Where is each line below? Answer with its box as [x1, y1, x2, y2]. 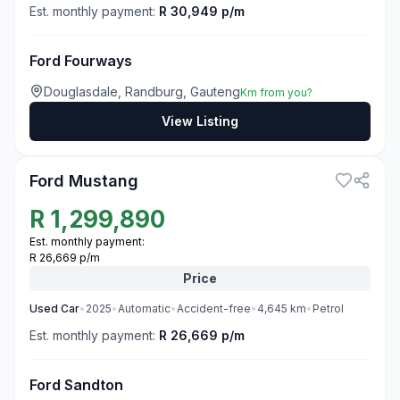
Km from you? [240, 86, 312, 99]
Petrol [312, 302, 344, 315]
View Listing [162, 113, 238, 129]
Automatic [118, 302, 171, 315]
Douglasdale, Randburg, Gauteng [44, 84, 240, 99]
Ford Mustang [29, 171, 138, 190]
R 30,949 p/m [159, 4, 245, 19]
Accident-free [177, 302, 251, 315]
